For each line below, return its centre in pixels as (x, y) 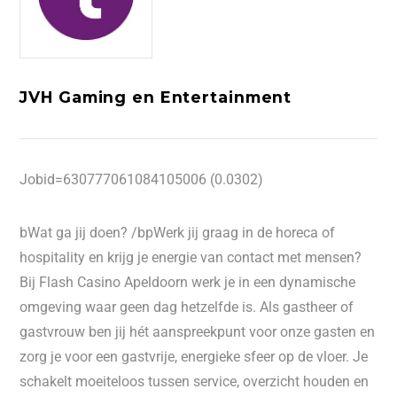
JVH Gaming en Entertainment (156, 97)
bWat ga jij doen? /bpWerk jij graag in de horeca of (178, 233)
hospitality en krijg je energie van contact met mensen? (191, 257)
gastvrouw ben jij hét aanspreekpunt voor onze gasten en (198, 332)
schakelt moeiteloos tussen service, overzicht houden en (195, 381)
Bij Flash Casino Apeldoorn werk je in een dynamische (188, 282)
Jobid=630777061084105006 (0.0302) (142, 179)
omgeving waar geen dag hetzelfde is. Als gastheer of (187, 307)
